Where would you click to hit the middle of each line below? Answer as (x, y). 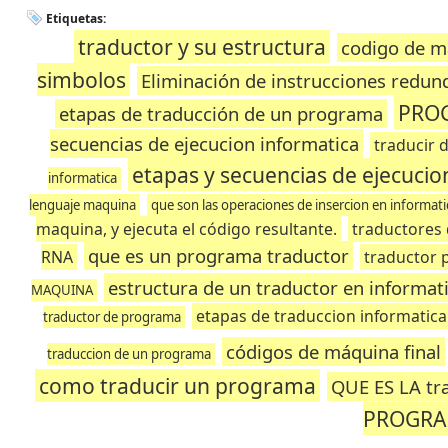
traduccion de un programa (128, 354)
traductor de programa (111, 317)
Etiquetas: (76, 18)
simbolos (81, 79)
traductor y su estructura (202, 46)
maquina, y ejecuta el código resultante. (187, 229)
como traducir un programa (178, 385)
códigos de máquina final (333, 351)
